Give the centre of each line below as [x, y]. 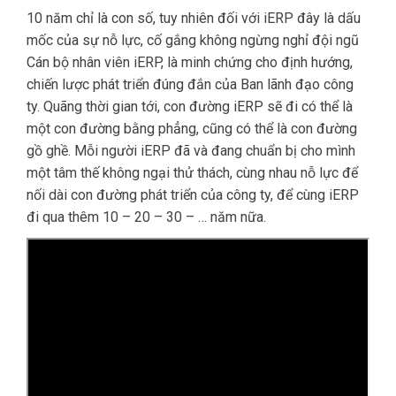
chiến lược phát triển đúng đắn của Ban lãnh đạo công [190, 84]
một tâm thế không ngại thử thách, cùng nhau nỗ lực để [192, 172]
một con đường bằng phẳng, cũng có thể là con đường [192, 128]
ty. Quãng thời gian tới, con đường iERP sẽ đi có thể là [190, 106]
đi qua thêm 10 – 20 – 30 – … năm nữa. [146, 217]
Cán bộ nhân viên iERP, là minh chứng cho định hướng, [190, 62]
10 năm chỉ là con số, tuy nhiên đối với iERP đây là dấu [194, 18]
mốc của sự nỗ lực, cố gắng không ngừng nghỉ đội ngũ [193, 40]
